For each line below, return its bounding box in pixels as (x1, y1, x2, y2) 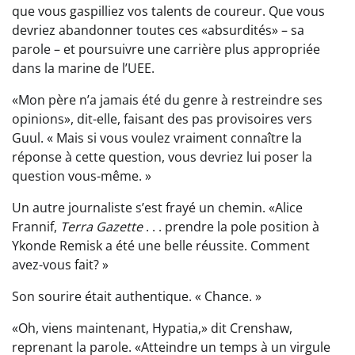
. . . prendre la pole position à (143, 218, 319, 236)
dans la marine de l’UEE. (12, 59, 155, 78)
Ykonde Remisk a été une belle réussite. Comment (12, 237, 310, 255)
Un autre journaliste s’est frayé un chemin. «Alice (12, 199, 303, 217)
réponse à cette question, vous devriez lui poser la (12, 148, 312, 166)
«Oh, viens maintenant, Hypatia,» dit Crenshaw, (12, 319, 292, 338)
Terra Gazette (60, 218, 143, 236)
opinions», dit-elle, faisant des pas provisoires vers (12, 110, 312, 128)
